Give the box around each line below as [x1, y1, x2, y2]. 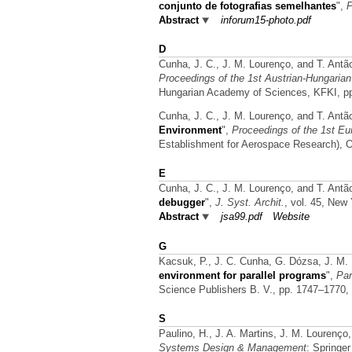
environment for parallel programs [159, 269, 326, 281]
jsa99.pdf [221, 211, 262, 223]
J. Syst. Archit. [215, 196, 284, 209]
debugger [159, 196, 205, 209]
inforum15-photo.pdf [221, 13, 311, 26]
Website [273, 211, 310, 223]
